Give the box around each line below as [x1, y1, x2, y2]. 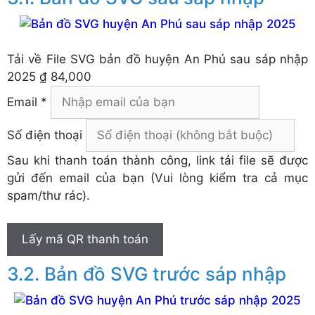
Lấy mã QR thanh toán [22, 231, 148, 246]
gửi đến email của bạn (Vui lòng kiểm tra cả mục [7, 171, 308, 186]
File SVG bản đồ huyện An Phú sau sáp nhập [46, 52, 309, 67]
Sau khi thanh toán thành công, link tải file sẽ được [7, 153, 308, 168]
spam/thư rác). [7, 188, 90, 203]
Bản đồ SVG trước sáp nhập [44, 262, 286, 285]
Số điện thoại [7, 128, 82, 143]
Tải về [7, 52, 46, 67]
